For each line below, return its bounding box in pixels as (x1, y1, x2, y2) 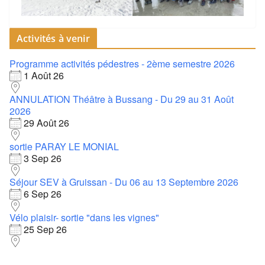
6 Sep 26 (24, 186, 62, 201)
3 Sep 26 (24, 151, 62, 165)
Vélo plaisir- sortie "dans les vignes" (9, 210, 159, 224)
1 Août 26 (24, 68, 64, 82)
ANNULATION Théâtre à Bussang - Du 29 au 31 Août (9, 92, 234, 106)
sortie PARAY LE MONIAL (9, 139, 119, 153)
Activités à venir (17, 31, 90, 45)
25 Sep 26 (24, 222, 67, 236)
